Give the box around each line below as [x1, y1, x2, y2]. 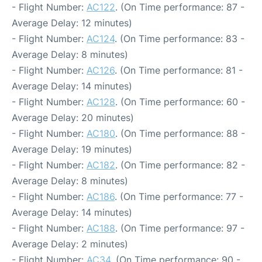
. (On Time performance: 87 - [115, 1, 244, 13]
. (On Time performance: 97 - [115, 222, 244, 234]
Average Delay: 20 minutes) [12, 112, 134, 123]
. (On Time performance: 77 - [115, 191, 243, 202]
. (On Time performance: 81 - [115, 64, 243, 76]
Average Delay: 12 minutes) [12, 17, 132, 29]
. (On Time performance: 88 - [115, 127, 245, 139]
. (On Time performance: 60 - [115, 96, 245, 108]
